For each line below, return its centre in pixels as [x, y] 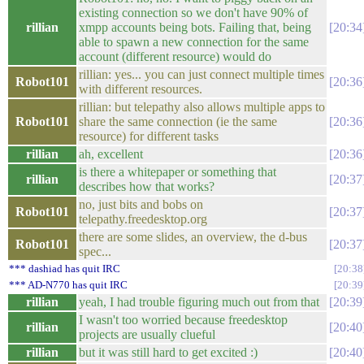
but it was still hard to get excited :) [168, 352]
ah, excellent [111, 154]
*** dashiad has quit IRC [65, 269]
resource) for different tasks [149, 136]
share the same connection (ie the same [178, 121]
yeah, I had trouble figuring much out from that [199, 302]
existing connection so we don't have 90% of [193, 13]
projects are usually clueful [147, 334]
